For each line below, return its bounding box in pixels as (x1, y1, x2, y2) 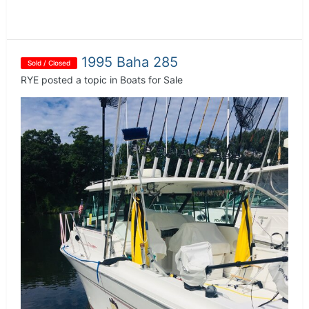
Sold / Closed (28, 59, 70, 68)
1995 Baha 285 (81, 53, 178, 70)
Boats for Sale (120, 73, 183, 86)
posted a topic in (39, 73, 120, 86)
